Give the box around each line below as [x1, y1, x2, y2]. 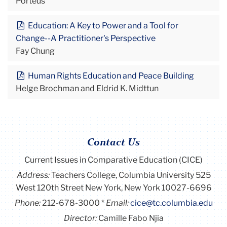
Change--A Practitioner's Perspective [16, 33, 156, 43]
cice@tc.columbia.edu [130, 198, 213, 208]
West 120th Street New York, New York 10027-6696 [15, 182, 212, 193]
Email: [105, 198, 130, 208]
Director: [63, 213, 98, 223]
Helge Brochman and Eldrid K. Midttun [16, 83, 159, 93]
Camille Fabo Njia [98, 213, 164, 223]
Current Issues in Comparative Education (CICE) [24, 155, 203, 165]
